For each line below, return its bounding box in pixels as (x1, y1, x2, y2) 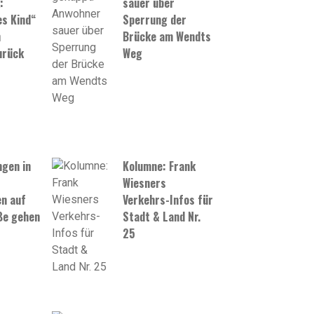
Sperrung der (123, 11, 187, 29)
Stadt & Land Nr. (123, 207, 201, 225)
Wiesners (123, 174, 167, 191)
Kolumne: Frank (123, 157, 196, 175)
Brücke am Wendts (123, 28, 212, 46)
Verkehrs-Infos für (123, 191, 214, 208)
